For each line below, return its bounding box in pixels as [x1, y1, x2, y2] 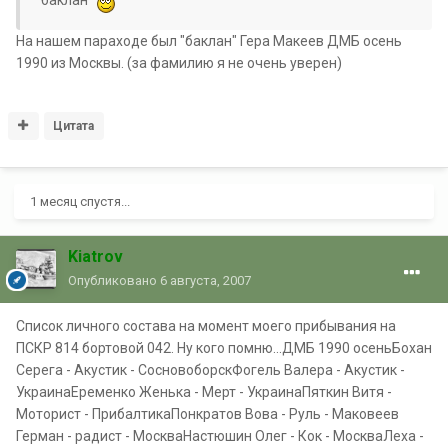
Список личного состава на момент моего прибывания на [16, 317, 396, 334]
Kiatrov [68, 246, 123, 266]
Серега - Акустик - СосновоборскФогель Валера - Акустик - [16, 361, 405, 378]
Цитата [53, 118, 95, 133]
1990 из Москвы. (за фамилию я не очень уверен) [16, 54, 342, 71]
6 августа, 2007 [160, 272, 251, 288]
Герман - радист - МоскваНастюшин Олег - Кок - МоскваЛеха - [16, 427, 424, 444]
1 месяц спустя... [30, 193, 130, 209]
